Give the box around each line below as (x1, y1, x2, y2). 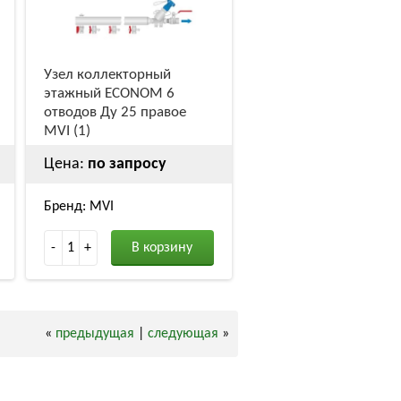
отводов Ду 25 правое (43, 104, 186, 120)
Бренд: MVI (43, 199, 114, 214)
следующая (148, 326, 218, 341)
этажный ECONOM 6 (43, 85, 175, 101)
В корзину (132, 240, 193, 255)
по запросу (87, 155, 166, 173)
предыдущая (55, 326, 134, 341)
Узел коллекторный (43, 66, 171, 82)
